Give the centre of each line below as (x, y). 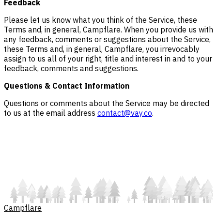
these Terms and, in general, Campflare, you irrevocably (102, 49)
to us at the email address (51, 113)
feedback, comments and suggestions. (71, 68)
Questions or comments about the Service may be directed (107, 103)
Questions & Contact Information (67, 86)
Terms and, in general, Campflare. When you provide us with (108, 30)
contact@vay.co (125, 113)
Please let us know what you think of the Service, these (101, 20)
